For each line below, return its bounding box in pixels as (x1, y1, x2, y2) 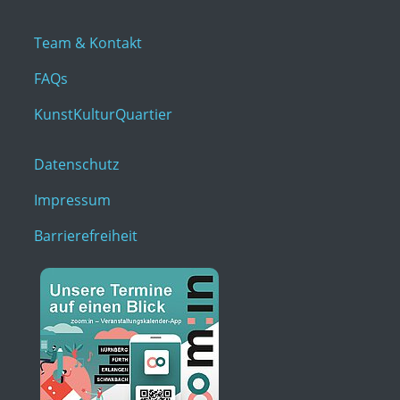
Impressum (34, 189, 111, 210)
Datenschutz (34, 154, 119, 174)
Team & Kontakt (34, 32, 142, 53)
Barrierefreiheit (34, 225, 137, 246)
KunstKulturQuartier (34, 104, 172, 124)
